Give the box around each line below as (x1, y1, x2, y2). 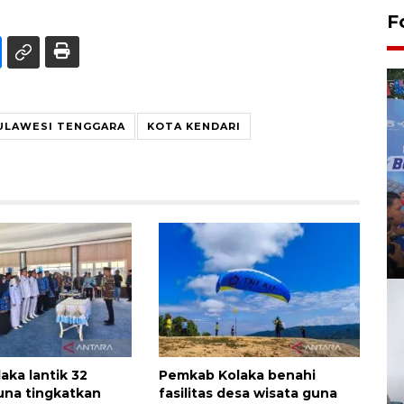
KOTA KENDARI (147, 120, 241, 133)
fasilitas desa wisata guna (158, 385, 337, 402)
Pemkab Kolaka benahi (158, 367, 316, 384)
